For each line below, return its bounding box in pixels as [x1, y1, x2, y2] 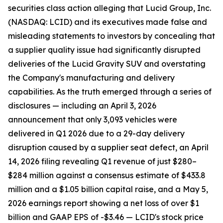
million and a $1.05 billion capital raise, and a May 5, [8, 184, 208, 195]
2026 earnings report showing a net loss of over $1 [8, 198, 199, 209]
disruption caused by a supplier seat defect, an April [8, 142, 209, 153]
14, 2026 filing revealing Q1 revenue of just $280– [8, 156, 197, 167]
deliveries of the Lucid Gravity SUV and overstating [8, 59, 206, 69]
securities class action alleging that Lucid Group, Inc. [8, 3, 211, 13]
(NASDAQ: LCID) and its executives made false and [8, 17, 207, 27]
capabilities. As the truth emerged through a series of [8, 87, 212, 97]
